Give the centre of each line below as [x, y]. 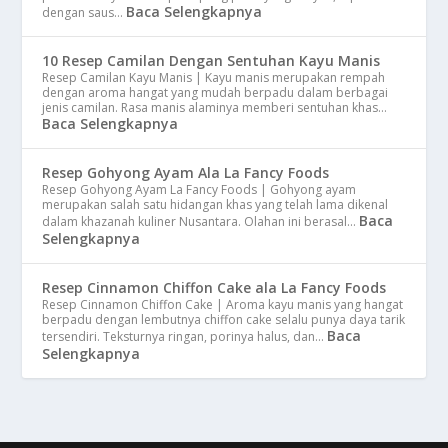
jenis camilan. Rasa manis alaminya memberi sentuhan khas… [215, 107]
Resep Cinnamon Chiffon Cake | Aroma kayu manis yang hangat [223, 304]
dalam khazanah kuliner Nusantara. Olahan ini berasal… [201, 221]
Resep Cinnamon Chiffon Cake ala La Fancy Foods [214, 287]
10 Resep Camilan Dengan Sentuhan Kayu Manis [211, 60]
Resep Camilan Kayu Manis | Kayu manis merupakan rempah [214, 77]
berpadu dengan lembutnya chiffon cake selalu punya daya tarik [224, 319]
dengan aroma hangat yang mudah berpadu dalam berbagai [215, 92]
